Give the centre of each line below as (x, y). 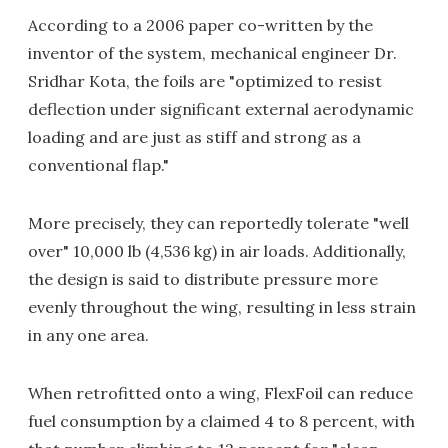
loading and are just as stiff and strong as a (194, 137)
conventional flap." (98, 165)
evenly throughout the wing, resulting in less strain (222, 307)
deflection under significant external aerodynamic (221, 109)
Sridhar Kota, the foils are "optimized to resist (205, 81)
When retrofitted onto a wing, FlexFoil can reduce (220, 393)
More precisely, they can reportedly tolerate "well (218, 223)
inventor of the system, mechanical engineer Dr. (212, 53)
